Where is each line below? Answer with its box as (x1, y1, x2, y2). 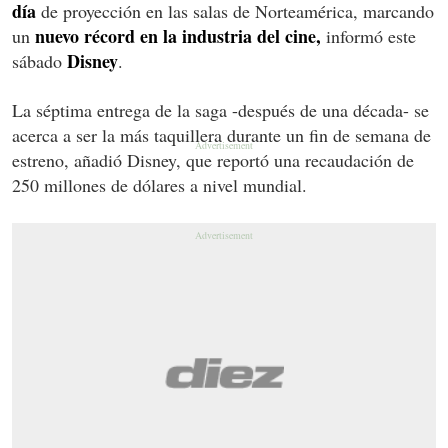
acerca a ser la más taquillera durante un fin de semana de (12, 122, 431, 147)
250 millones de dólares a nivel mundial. (12, 172, 307, 197)
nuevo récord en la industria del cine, (35, 22, 321, 49)
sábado (12, 48, 67, 73)
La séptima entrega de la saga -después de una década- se (12, 97, 429, 122)
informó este (321, 23, 416, 48)
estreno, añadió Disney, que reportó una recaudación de (12, 147, 414, 172)
